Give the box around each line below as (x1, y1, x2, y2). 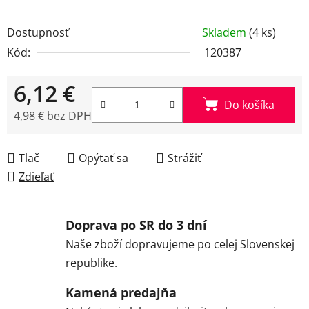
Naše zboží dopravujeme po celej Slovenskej (66, 236, 295, 252)
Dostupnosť (7, 24, 69, 40)
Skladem (202, 24, 249, 40)
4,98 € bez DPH (14, 108, 92, 123)
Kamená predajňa (66, 283, 177, 301)
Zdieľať (19, 168, 54, 184)
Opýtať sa (79, 150, 128, 166)
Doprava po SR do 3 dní (66, 216, 207, 233)
